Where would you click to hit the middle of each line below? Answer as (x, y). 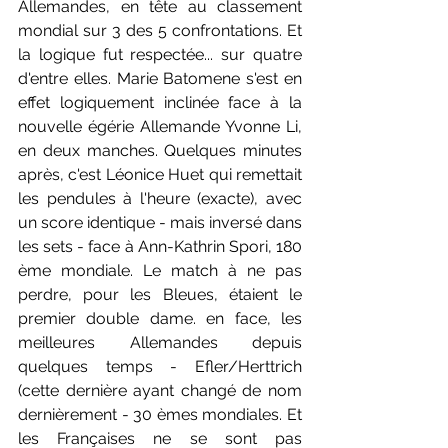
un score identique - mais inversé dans (160, 222)
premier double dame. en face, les (160, 318)
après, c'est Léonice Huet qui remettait (160, 174)
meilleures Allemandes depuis (160, 342)
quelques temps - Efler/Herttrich (160, 366)
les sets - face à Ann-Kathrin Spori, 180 (160, 246)
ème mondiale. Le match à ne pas (160, 270)
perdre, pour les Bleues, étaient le (160, 294)
